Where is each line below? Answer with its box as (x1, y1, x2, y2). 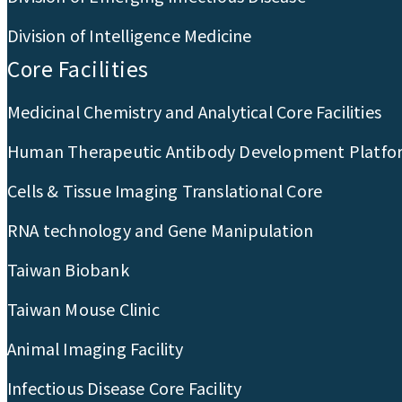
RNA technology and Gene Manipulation (7, 218, 314, 242)
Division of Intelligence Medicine (7, 23, 252, 48)
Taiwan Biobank (7, 258, 129, 282)
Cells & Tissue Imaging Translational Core (7, 179, 323, 203)
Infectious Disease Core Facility (7, 376, 242, 400)
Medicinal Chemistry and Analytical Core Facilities (7, 100, 381, 124)
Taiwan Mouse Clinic (7, 297, 160, 321)
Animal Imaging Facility (7, 336, 184, 361)
